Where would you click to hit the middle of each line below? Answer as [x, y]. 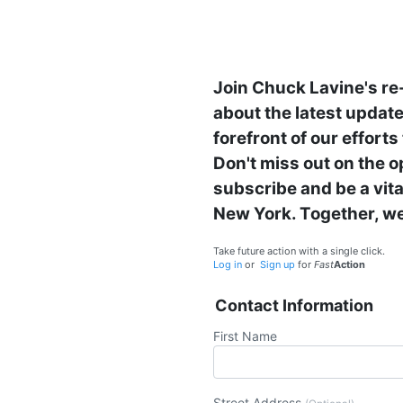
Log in [228, 265]
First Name [245, 336]
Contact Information [294, 306]
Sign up [278, 265]
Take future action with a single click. [299, 251]
